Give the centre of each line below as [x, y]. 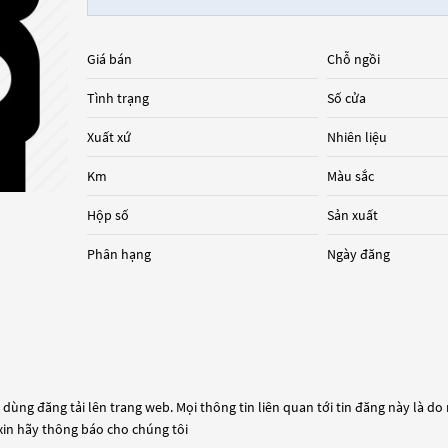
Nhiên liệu [357, 137]
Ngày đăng [359, 254]
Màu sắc [351, 176]
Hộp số [107, 215]
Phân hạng [118, 254]
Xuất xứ [108, 137]
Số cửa [347, 98]
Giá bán [109, 59]
